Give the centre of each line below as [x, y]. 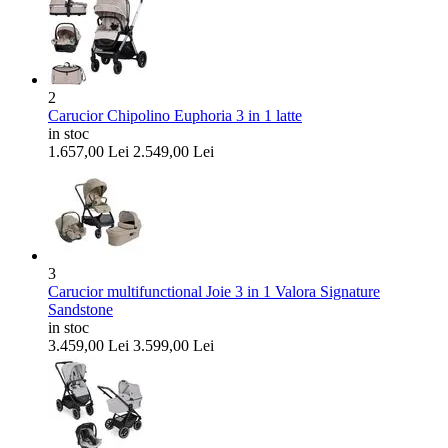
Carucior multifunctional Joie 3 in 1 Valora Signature [214, 291]
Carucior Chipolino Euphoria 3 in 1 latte [175, 115]
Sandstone [80, 309]
